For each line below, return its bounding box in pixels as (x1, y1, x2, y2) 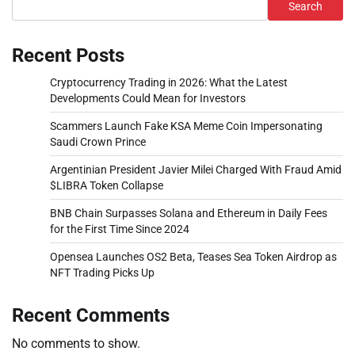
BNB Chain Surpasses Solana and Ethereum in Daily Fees (50, 206, 327, 219)
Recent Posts (12, 44, 124, 67)
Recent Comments (12, 303, 170, 326)
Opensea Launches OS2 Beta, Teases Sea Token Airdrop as (50, 250, 337, 263)
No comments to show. (12, 335, 140, 351)
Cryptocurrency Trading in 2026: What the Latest (50, 75, 288, 89)
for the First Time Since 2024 (50, 222, 189, 235)
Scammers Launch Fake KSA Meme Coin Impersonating (50, 119, 323, 132)
